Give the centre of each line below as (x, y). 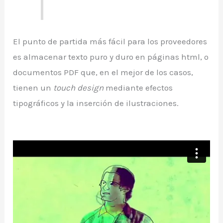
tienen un (33, 87)
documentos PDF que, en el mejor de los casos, (103, 72)
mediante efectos (138, 87)
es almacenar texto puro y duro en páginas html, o (111, 56)
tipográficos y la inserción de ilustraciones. (96, 103)
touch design (79, 87)
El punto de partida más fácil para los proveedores (110, 41)
